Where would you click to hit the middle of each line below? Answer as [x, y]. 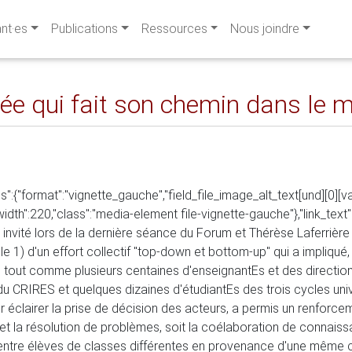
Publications [84, 29]
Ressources [174, 29]
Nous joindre [265, 29]
